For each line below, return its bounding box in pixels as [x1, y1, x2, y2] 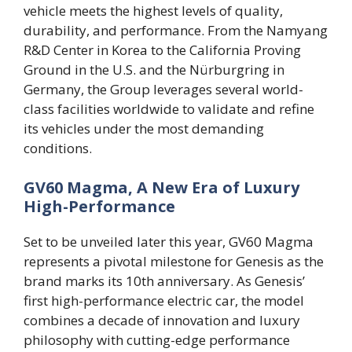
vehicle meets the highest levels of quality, [24, 2, 283, 20]
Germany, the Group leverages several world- [24, 80, 303, 99]
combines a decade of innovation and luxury [24, 310, 300, 329]
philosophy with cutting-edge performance [24, 330, 290, 349]
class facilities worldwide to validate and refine [24, 100, 314, 119]
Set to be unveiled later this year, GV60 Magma [24, 232, 313, 251]
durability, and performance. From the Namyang [24, 21, 328, 40]
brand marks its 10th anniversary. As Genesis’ [24, 271, 305, 290]
